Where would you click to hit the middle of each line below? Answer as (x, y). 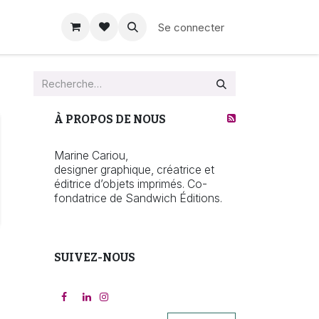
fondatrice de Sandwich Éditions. (138, 198)
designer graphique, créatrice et (134, 170)
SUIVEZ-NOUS (95, 257)
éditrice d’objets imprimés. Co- (131, 184)
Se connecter (191, 27)
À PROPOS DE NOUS (110, 119)
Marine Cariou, (93, 156)
